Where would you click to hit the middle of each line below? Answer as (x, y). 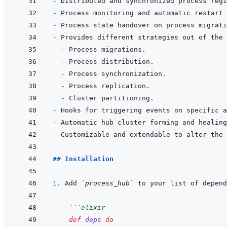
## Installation (83, 159)
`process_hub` (107, 183)
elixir (93, 208)
